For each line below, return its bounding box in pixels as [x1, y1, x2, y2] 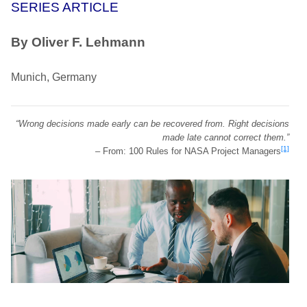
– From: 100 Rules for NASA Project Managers [95, 146, 281, 156]
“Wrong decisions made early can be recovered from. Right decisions [16, 119, 289, 129]
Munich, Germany [11, 71, 97, 83]
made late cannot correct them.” [162, 132, 289, 143]
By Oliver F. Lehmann [11, 35, 145, 49]
